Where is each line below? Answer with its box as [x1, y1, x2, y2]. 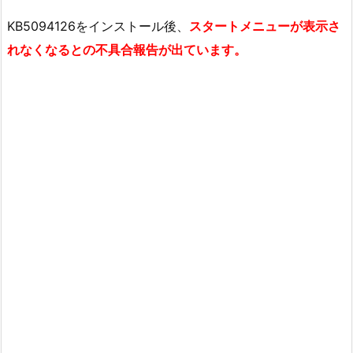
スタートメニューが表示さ [189, 17, 340, 34]
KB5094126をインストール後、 [7, 17, 189, 34]
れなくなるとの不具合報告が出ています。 [7, 41, 247, 58]
